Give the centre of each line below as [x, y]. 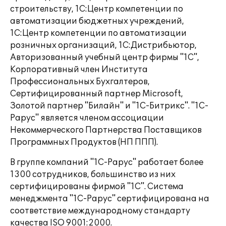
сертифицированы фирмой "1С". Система [97, 187]
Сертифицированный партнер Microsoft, [97, 94]
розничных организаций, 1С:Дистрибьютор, [103, 45]
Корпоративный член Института [79, 70]
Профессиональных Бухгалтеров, [80, 82]
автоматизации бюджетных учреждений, [97, 21]
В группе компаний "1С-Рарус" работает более [107, 162]
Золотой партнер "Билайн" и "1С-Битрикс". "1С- [109, 106]
